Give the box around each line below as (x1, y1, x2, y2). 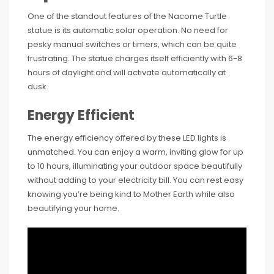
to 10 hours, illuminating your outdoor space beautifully (28, 160, 242, 172)
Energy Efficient (28, 105, 135, 125)
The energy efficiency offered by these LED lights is (28, 131, 226, 144)
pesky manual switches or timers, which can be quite (28, 38, 237, 50)
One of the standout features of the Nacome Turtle (28, 10, 227, 22)
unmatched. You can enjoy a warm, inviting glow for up (28, 146, 243, 158)
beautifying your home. (28, 202, 119, 214)
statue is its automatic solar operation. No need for (28, 24, 228, 36)
